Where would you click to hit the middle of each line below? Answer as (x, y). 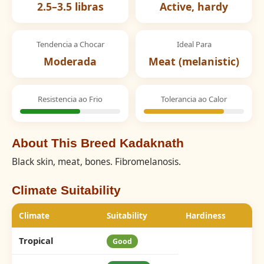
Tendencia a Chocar (70, 44)
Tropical (36, 240)
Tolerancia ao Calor (194, 99)
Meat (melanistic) (194, 61)
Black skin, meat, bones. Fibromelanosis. (96, 162)
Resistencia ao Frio (70, 99)
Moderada (70, 61)
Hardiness (206, 215)
